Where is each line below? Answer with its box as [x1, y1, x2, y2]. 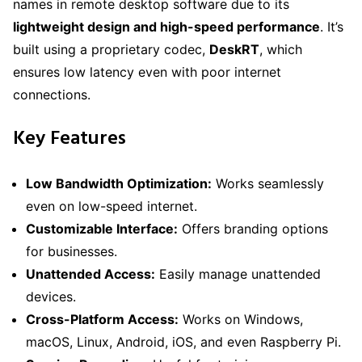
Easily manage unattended [155, 265, 321, 282]
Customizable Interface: [26, 220, 178, 237]
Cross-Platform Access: [26, 310, 179, 327]
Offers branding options [178, 220, 328, 237]
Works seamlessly [212, 175, 324, 192]
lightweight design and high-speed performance [13, 18, 320, 35]
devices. [26, 288, 76, 305]
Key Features [13, 123, 126, 154]
